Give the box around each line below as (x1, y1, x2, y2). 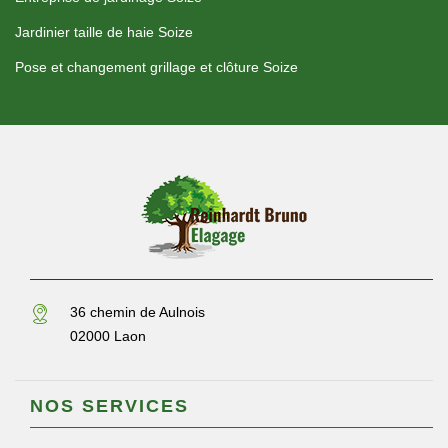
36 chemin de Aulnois (70, 304, 205, 321)
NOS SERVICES (30, 396, 189, 417)
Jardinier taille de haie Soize (15, 24, 193, 41)
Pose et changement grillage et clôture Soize (15, 59, 298, 76)
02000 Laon (70, 328, 146, 345)
